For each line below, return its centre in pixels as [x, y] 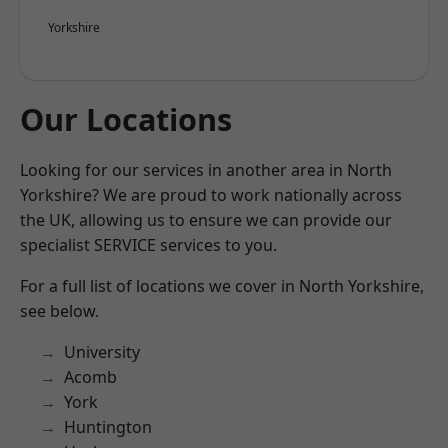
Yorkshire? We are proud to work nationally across [211, 195]
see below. [59, 311]
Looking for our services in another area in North [206, 170]
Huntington [108, 427]
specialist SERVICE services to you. [148, 245]
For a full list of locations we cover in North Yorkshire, [222, 286]
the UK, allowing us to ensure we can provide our [206, 220]
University [102, 352]
